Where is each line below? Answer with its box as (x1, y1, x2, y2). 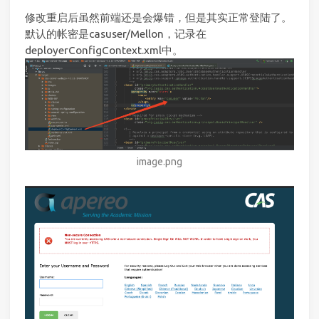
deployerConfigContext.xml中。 (25, 44, 183, 57)
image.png (137, 155, 182, 167)
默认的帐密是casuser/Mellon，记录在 (25, 28, 206, 41)
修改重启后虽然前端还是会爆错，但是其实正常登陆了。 (25, 11, 292, 24)
